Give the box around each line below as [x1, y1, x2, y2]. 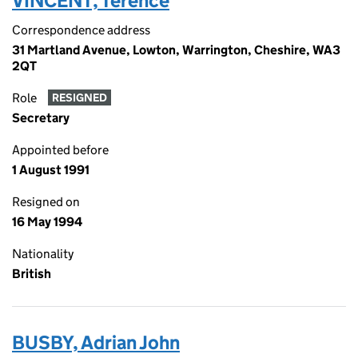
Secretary [12, 110, 70, 125]
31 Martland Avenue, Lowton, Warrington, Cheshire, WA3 [12, 42, 340, 58]
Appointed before [12, 142, 109, 157]
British [12, 266, 51, 281]
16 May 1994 [12, 214, 82, 229]
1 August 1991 [12, 162, 89, 177]
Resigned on [12, 194, 80, 209]
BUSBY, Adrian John [12, 331, 180, 354]
